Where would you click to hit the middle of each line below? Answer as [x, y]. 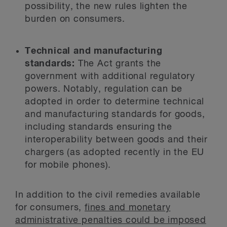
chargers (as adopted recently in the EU [115, 153]
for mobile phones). [68, 165]
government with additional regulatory [110, 77]
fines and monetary [128, 208]
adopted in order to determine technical [115, 102]
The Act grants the [120, 64]
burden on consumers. [75, 19]
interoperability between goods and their [116, 140]
